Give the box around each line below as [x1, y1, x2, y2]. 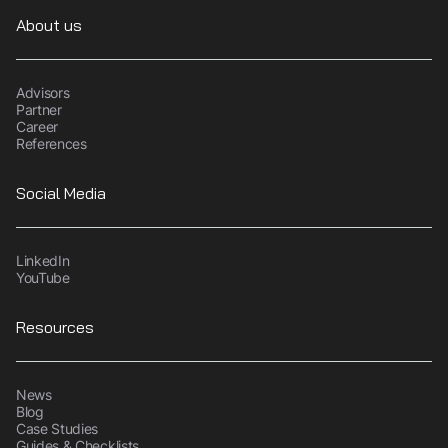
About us [16, 11, 82, 39]
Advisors [16, 83, 70, 101]
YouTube [16, 268, 70, 286]
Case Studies [16, 419, 99, 437]
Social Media [16, 179, 106, 207]
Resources [16, 313, 94, 341]
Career [16, 117, 59, 135]
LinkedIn [16, 251, 70, 269]
